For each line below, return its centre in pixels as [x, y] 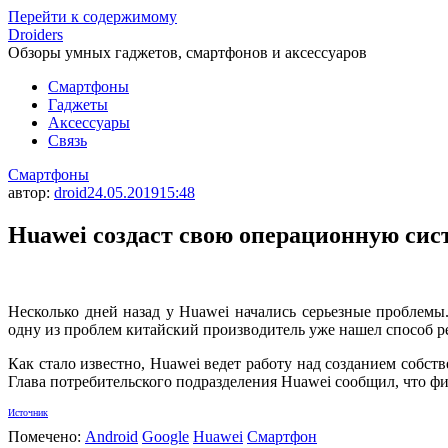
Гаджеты [78, 104]
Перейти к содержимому [92, 16]
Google [165, 436]
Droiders [35, 34]
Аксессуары [89, 122]
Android [111, 436]
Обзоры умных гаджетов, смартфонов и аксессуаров [187, 52]
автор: [31, 192]
